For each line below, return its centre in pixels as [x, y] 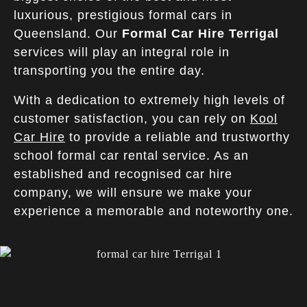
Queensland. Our [68, 33]
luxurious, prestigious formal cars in [123, 15]
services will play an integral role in [122, 52]
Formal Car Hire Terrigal [200, 33]
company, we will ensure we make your [133, 192]
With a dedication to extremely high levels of [149, 100]
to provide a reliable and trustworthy [177, 137]
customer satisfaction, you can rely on [132, 118]
